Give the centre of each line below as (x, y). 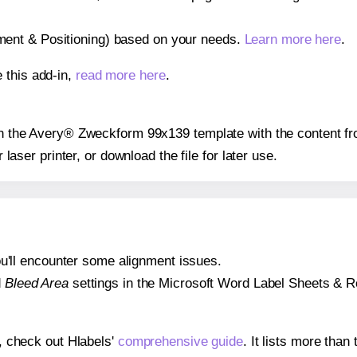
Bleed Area (36, 284)
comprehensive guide (180, 342)
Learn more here (293, 39)
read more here (120, 75)
